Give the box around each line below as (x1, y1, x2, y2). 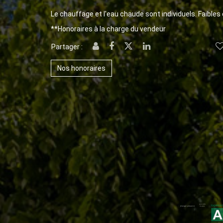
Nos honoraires (57, 64, 106, 72)
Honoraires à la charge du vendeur (58, 25, 166, 33)
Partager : (51, 43, 83, 51)
